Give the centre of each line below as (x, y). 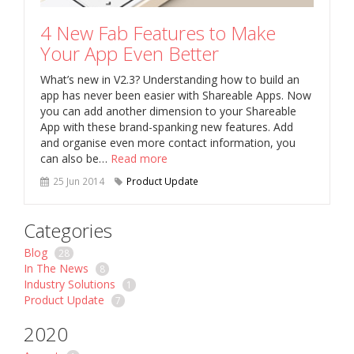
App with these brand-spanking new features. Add (167, 127)
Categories (68, 230)
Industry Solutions (70, 284)
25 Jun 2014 (79, 181)
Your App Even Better (130, 53)
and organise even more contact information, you (168, 143)
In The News (56, 268)
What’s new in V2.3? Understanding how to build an (170, 79)
